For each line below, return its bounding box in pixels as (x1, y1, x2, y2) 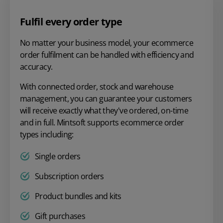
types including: (20, 128, 76, 140)
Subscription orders (35, 170, 104, 182)
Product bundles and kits (35, 190, 121, 202)
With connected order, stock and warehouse (20, 81, 174, 92)
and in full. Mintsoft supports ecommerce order (20, 116, 184, 128)
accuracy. (20, 61, 54, 72)
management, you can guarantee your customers (20, 93, 192, 104)
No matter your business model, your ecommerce (20, 37, 194, 48)
